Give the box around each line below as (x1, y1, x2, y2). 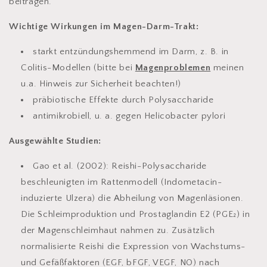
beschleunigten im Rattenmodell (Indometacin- (21, 177, 222, 188)
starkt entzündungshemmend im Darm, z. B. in (33, 46, 229, 57)
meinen (210, 63, 244, 73)
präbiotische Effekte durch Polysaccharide (33, 95, 214, 105)
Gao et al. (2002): (33, 161, 109, 172)
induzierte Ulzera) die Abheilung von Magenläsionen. (21, 193, 244, 204)
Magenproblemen (135, 63, 211, 73)
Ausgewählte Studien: (9, 136, 101, 147)
